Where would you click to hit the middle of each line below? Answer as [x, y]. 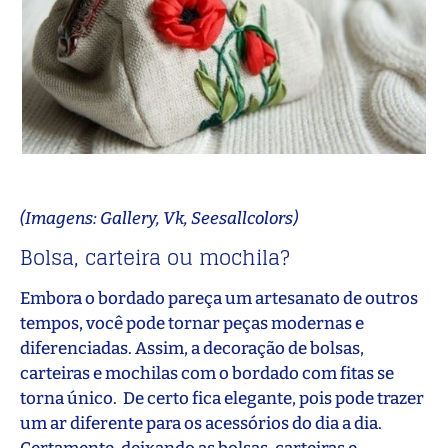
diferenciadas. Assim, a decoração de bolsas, [192, 348]
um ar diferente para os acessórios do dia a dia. [201, 423]
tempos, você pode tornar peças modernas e [192, 323]
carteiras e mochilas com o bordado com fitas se [207, 373]
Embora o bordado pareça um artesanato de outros [219, 298]
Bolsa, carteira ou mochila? [155, 257]
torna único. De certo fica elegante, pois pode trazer [222, 398]
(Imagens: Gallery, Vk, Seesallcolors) [159, 219]
